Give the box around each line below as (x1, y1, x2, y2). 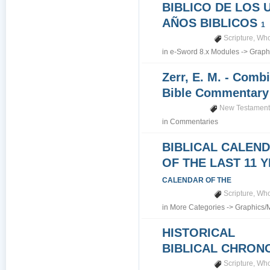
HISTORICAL (162, 226, 236, 239)
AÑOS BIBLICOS (162, 16, 262, 30)
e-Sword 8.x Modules (170, 48, 240, 56)
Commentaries (170, 118, 219, 126)
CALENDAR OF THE (162, 176, 232, 184)
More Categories (170, 203, 225, 212)
